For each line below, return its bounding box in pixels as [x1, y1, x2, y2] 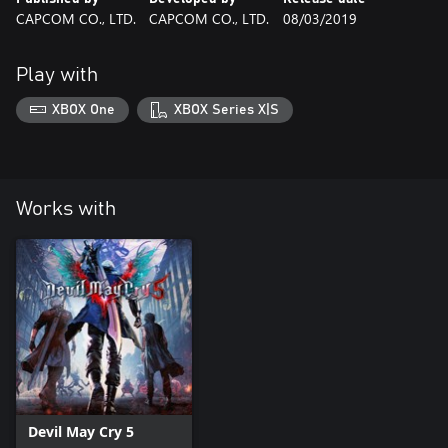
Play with [16, 65, 98, 85]
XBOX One [52, 102, 116, 117]
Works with [16, 198, 116, 219]
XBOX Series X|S [173, 102, 279, 117]
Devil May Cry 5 [28, 421, 134, 441]
